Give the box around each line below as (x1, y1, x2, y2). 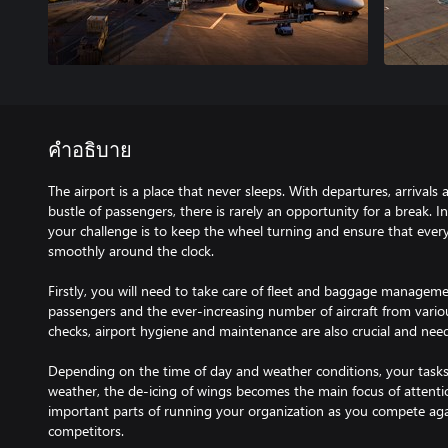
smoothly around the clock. (48, 241, 214, 260)
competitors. (48, 421, 124, 440)
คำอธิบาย (48, 141, 132, 161)
